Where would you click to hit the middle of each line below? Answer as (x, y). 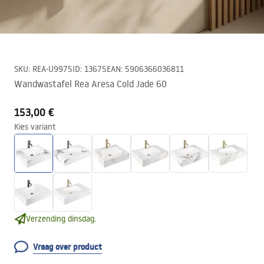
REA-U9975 (52, 69)
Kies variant (35, 127)
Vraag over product (67, 247)
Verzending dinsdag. (61, 219)
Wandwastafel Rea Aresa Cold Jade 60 (90, 84)
